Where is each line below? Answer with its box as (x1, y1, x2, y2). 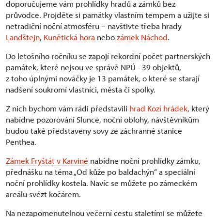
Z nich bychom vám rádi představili (6, 103, 129, 114)
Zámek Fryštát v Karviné (6, 155, 88, 166)
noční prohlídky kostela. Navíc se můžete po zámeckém (6, 178, 197, 188)
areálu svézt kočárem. (6, 189, 83, 200)
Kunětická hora (44, 32, 95, 43)
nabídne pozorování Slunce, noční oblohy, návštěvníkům (6, 114, 199, 125)
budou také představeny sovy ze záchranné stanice (6, 125, 182, 136)
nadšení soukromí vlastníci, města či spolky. (6, 84, 155, 95)
